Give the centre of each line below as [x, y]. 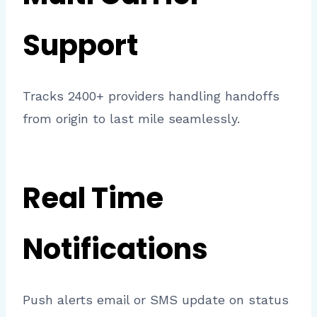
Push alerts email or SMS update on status [156, 300]
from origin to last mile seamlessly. [131, 119]
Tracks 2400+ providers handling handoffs [151, 96]
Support [80, 46]
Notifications [115, 249]
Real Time [93, 198]
